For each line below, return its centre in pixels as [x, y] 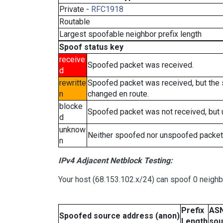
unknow [72, 130]
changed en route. [118, 94]
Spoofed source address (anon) [119, 216]
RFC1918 [107, 9]
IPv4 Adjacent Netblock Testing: [115, 161]
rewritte [73, 83]
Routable [75, 22]
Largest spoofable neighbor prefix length [130, 34]
